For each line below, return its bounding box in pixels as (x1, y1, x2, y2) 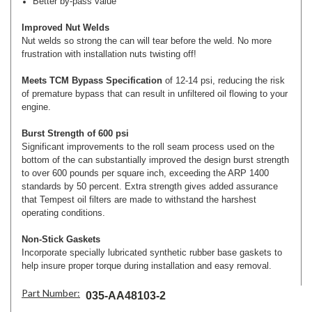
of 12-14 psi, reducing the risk (162, 75, 285, 86)
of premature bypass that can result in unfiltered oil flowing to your (22, 88, 288, 99)
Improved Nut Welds (22, 22, 109, 33)
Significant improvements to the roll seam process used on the (22, 141, 274, 152)
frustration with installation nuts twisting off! (22, 48, 199, 59)
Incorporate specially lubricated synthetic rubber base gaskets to (22, 247, 282, 258)
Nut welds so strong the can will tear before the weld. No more (22, 35, 272, 46)
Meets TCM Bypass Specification (22, 75, 162, 86)
